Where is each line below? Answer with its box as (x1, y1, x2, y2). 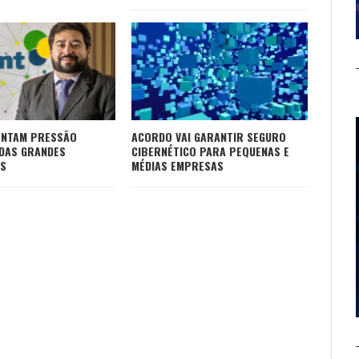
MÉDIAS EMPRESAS (131, 157, 224, 175)
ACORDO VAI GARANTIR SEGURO (131, 128, 286, 146)
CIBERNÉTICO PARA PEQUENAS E (131, 143, 289, 160)
